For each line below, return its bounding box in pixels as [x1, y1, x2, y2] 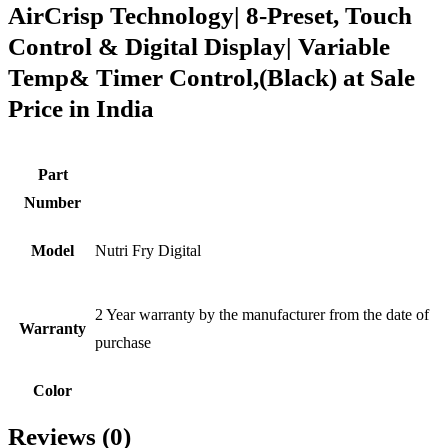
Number [24, 194, 81, 211]
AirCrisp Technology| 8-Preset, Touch [8, 2, 412, 29]
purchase [95, 334, 151, 351]
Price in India [8, 95, 154, 122]
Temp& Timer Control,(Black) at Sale [8, 64, 415, 91]
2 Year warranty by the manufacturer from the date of [95, 306, 429, 323]
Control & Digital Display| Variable [8, 33, 390, 60]
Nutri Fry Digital [95, 242, 201, 259]
